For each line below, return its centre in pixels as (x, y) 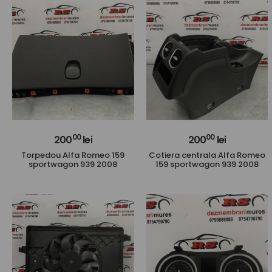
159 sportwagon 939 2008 (207, 164)
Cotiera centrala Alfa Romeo (207, 155)
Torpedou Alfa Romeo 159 (73, 155)
